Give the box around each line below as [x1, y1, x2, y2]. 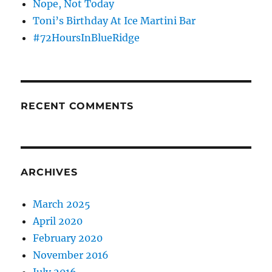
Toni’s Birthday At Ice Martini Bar [33, 15, 196, 27]
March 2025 [33, 198, 91, 211]
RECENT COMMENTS [21, 100, 134, 112]
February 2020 [33, 232, 103, 245]
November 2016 [33, 249, 109, 262]
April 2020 [33, 215, 83, 228]
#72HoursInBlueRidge [33, 32, 140, 44]
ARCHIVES [21, 166, 78, 178]
